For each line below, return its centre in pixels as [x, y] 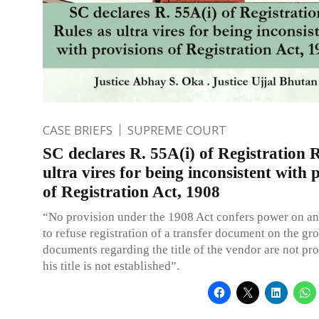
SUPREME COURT [177, 130]
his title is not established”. [111, 266]
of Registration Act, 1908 [131, 192]
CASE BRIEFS [78, 130]
